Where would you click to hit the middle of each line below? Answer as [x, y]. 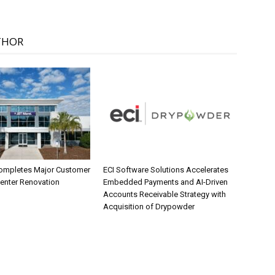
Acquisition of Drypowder [149, 207]
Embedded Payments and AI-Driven [165, 182]
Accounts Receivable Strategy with [165, 195]
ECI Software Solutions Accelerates [166, 170]
